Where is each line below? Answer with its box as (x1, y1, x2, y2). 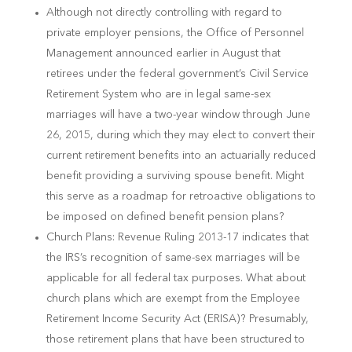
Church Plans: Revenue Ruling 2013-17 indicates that (46, 232, 309, 244)
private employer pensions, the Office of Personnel (46, 27, 304, 39)
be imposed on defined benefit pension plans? (46, 211, 284, 223)
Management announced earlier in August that (46, 48, 280, 60)
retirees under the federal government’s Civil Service (46, 68, 309, 80)
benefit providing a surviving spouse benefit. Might (46, 170, 304, 182)
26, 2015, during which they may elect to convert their (46, 130, 315, 141)
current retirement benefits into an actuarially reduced (46, 150, 316, 162)
